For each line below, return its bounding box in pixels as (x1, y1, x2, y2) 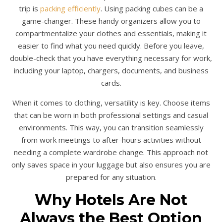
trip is (19, 3, 40, 13)
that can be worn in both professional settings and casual (14, 110, 208, 120)
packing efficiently (40, 3, 101, 13)
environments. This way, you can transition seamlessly (18, 122, 204, 132)
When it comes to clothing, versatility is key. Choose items (12, 98, 210, 108)
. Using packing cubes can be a (101, 3, 203, 13)
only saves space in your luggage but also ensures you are (11, 160, 211, 169)
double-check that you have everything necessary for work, (10, 53, 212, 63)
